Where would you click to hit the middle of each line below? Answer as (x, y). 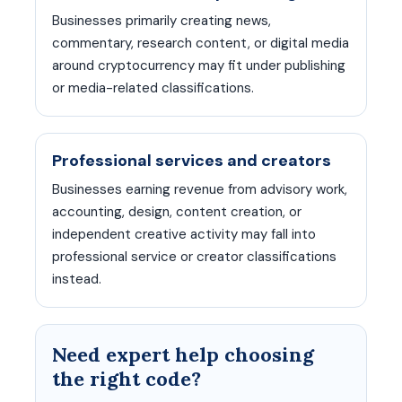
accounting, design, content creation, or (177, 212)
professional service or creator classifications (194, 257)
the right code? (127, 379)
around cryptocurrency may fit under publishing (199, 66)
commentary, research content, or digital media (201, 43)
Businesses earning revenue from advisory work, (200, 189)
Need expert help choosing (183, 354)
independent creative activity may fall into (184, 234)
